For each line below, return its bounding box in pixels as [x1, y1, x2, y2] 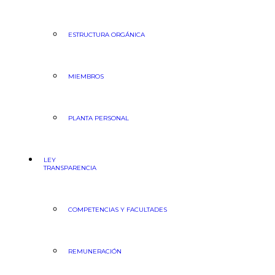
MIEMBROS [68, 72, 104, 80]
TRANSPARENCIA [44, 164, 96, 172]
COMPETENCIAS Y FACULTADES [68, 206, 167, 214]
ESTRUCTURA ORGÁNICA [68, 31, 145, 39]
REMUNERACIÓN [68, 247, 122, 255]
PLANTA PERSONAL [68, 114, 129, 122]
